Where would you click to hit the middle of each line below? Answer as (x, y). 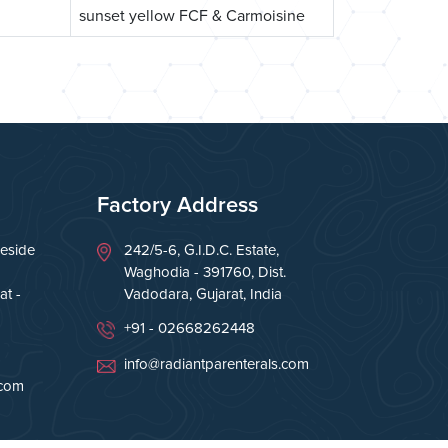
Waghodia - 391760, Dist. (205, 272)
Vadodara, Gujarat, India (203, 294)
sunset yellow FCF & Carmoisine (192, 16)
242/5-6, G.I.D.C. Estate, (201, 250)
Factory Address (177, 206)
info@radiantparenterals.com (216, 364)
